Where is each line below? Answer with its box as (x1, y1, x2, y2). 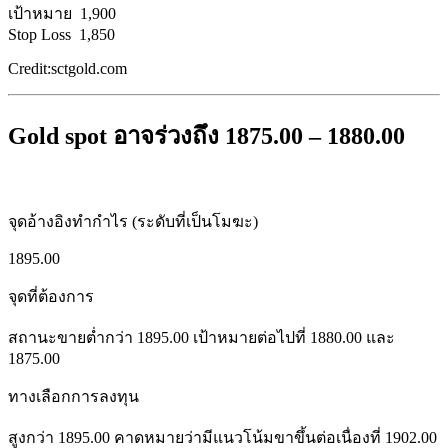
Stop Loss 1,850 (8, 26, 115, 44)
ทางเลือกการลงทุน (8, 388, 139, 406)
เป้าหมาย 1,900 (8, 5, 116, 23)
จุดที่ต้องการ (8, 288, 94, 306)
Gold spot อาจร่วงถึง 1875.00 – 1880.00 (8, 123, 405, 150)
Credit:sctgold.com (8, 60, 127, 78)
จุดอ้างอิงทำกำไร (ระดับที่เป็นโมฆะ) (8, 213, 258, 231)
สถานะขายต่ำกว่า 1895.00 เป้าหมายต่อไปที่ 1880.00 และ (8, 329, 395, 347)
